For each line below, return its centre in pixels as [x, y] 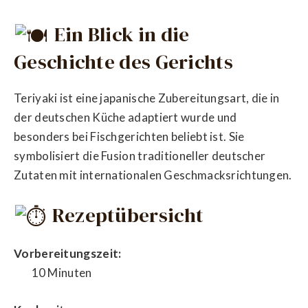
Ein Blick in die [120, 34]
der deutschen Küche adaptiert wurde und [125, 118]
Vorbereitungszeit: [68, 254]
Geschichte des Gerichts [123, 62]
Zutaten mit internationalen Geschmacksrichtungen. [153, 175]
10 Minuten [62, 273]
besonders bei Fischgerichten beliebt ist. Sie [129, 137]
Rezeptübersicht [126, 215]
